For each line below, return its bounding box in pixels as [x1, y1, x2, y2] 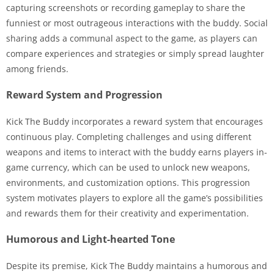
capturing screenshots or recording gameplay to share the [6, 2, 245, 13]
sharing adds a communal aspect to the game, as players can [6, 32, 257, 44]
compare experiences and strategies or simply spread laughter [6, 48, 264, 59]
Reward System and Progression [6, 88, 163, 102]
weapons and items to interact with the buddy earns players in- [6, 146, 267, 158]
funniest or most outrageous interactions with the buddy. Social [6, 17, 268, 29]
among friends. [6, 63, 68, 75]
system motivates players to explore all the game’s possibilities [6, 192, 263, 204]
